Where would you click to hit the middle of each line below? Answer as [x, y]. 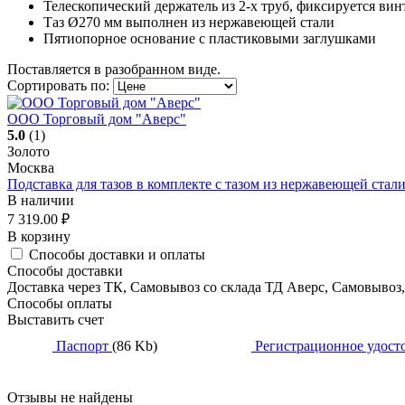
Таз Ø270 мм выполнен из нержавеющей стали [189, 23]
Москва [31, 168]
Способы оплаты [60, 304]
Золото [28, 152]
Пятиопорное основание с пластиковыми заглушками [210, 39]
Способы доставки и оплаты [117, 255]
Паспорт [82, 345]
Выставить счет [56, 320]
